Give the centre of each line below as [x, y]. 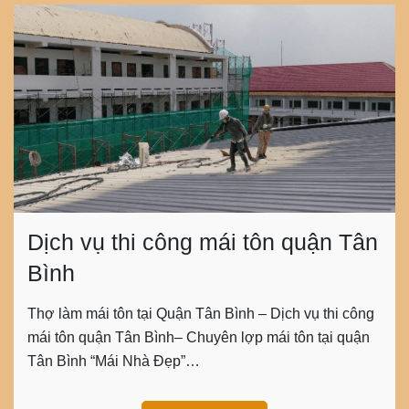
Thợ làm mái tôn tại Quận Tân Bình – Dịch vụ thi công [201, 314]
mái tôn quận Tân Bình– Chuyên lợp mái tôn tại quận [199, 338]
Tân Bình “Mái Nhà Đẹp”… [114, 362]
